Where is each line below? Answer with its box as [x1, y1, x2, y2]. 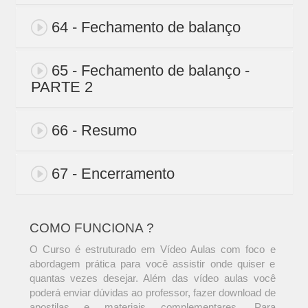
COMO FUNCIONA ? [29, 221, 154, 236]
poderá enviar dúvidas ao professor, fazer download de [29, 287, 276, 299]
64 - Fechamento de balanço [51, 19, 241, 36]
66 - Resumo [51, 122, 137, 140]
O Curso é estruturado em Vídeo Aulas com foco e [29, 243, 276, 256]
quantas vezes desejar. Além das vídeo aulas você [29, 272, 276, 285]
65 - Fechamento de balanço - [51, 62, 250, 80]
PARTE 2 [30, 78, 93, 96]
